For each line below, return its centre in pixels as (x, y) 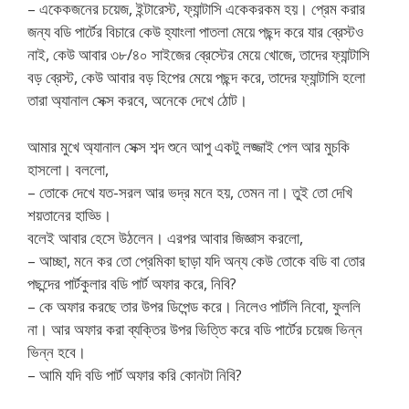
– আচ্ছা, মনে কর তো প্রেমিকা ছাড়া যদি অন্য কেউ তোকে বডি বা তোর (196, 260)
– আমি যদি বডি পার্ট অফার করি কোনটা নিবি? (135, 374)
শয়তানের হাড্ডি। (69, 215)
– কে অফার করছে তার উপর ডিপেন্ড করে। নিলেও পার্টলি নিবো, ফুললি (194, 306)
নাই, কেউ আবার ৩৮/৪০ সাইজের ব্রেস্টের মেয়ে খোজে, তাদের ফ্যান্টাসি (199, 55)
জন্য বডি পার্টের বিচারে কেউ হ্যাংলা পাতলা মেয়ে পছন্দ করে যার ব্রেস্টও (195, 32)
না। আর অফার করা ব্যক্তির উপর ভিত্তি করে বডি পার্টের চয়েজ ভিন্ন (195, 329)
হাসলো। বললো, (68, 169)
